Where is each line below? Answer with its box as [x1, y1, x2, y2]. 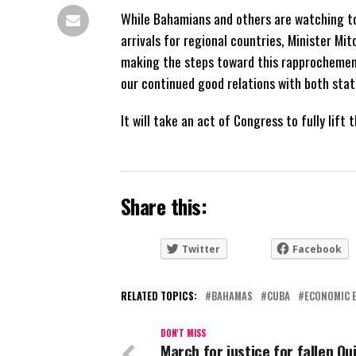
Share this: [121, 190, 207, 221]
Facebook [292, 242, 342, 256]
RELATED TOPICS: [121, 288, 197, 304]
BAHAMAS [211, 288, 253, 304]
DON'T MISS [161, 326, 206, 339]
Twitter [182, 242, 220, 256]
